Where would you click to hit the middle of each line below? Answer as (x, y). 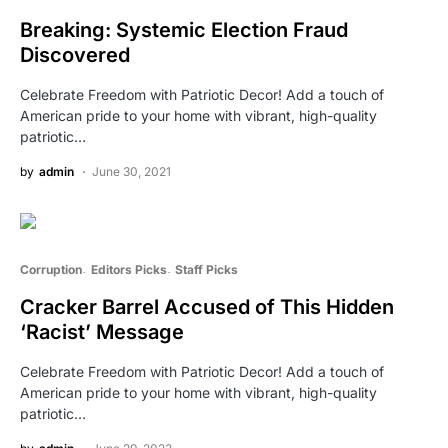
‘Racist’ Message (102, 331)
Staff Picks (206, 269)
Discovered (75, 54)
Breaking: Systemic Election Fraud (184, 29)
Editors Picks (128, 269)
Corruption (51, 269)
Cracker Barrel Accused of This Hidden (207, 306)
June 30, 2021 (131, 171)
